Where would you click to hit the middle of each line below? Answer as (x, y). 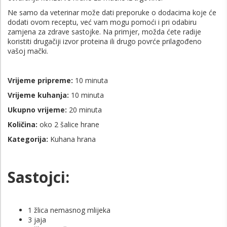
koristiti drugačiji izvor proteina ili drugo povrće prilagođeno (105, 41)
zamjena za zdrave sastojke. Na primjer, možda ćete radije (104, 31)
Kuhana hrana (72, 139)
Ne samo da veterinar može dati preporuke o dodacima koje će (112, 12)
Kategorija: (28, 139)
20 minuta (84, 109)
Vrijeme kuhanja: (38, 95)
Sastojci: (39, 177)
